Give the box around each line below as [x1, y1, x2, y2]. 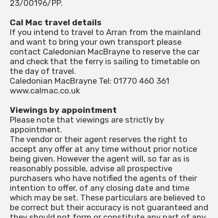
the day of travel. [10, 66, 76, 76]
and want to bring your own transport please [10, 37, 182, 47]
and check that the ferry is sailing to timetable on [10, 56, 200, 67]
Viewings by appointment [10, 105, 117, 115]
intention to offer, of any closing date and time [10, 183, 189, 193]
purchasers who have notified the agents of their [10, 173, 197, 183]
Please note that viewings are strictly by [10, 115, 164, 125]
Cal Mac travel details [10, 18, 101, 28]
